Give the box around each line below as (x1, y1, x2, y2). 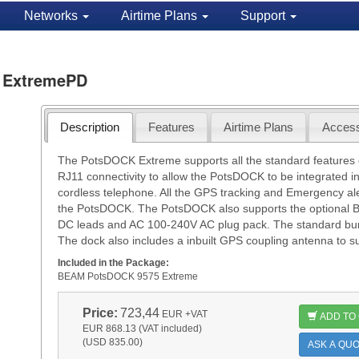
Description (60, 119, 120, 134)
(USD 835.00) (82, 336, 143, 348)
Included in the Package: (57, 256, 169, 268)
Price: (82, 305, 118, 320)
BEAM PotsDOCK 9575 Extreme (57, 270, 198, 282)
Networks (23, 9, 81, 22)
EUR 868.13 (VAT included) (82, 322, 202, 334)
